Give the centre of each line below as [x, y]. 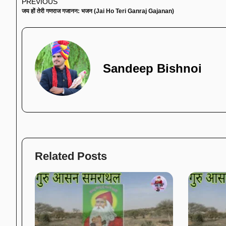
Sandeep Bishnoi [152, 68]
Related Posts [71, 156]
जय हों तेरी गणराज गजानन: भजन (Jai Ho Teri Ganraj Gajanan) [98, 11]
